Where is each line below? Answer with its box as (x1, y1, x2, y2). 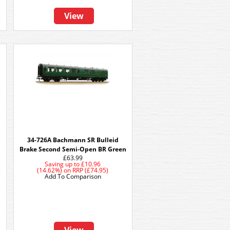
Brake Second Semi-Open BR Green (20, 145, 126, 154)
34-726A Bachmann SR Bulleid (27, 136, 119, 144)
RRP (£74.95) (72, 166, 109, 175)
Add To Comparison (45, 172, 101, 181)
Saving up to (45, 160, 80, 168)
